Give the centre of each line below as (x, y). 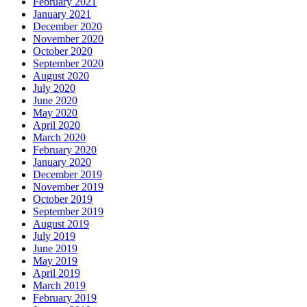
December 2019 (67, 175)
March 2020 (59, 138)
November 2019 (68, 187)
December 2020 (67, 27)
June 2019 (55, 249)
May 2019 (55, 261)
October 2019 (63, 199)
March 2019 (59, 286)
